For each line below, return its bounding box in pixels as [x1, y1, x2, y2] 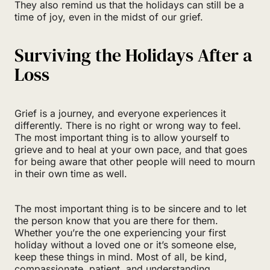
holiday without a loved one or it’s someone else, [14, 238, 237, 251]
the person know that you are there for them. [14, 214, 218, 227]
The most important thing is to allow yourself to [14, 131, 230, 143]
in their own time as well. [14, 167, 127, 180]
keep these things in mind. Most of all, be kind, [14, 250, 227, 263]
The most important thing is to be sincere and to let [14, 202, 246, 215]
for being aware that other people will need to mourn [14, 155, 255, 168]
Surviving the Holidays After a [14, 42, 252, 67]
